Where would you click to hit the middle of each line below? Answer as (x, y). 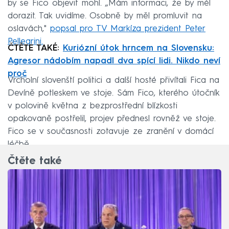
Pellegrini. (25, 42)
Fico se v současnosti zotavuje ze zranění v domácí (111, 132)
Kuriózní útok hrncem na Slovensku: (139, 49)
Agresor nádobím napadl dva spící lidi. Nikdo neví (114, 61)
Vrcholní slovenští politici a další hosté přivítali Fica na (113, 81)
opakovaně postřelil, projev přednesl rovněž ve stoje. (112, 119)
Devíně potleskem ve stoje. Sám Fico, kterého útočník (113, 94)
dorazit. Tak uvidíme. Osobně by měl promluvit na (105, 16)
